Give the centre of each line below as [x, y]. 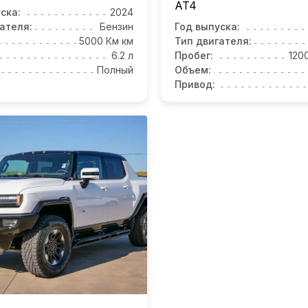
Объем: [193, 70]
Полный [115, 70]
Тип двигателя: [213, 41]
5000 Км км [106, 41]
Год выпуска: [207, 27]
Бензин [117, 27]
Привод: [195, 85]
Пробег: [194, 56]
